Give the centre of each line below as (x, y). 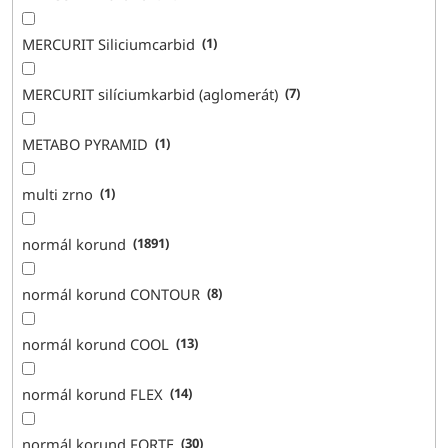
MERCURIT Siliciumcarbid (109, 43)
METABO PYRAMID (85, 143)
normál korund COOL (96, 343)
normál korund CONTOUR (111, 293)
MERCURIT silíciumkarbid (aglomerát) (150, 93)
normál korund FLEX (93, 393)
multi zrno (58, 193)
